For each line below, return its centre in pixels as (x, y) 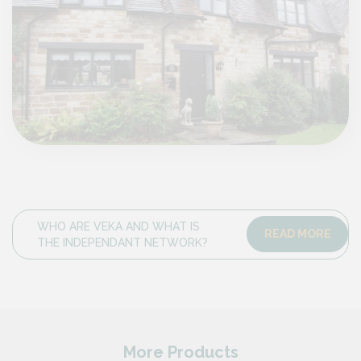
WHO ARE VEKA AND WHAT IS (118, 226)
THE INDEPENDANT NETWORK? (122, 242)
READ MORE (297, 234)
